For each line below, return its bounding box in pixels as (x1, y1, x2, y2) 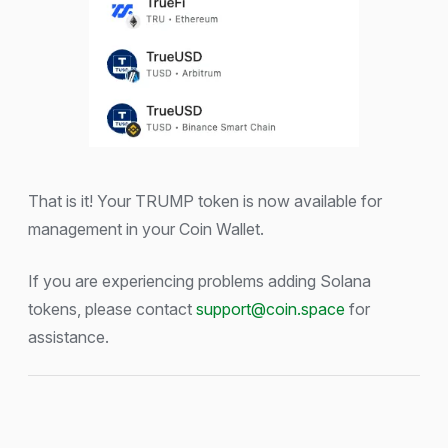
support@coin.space (196, 298, 345, 319)
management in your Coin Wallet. (28, 218, 264, 239)
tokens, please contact (28, 298, 196, 319)
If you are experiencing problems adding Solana (28, 270, 371, 291)
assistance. (28, 326, 109, 347)
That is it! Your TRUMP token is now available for (28, 190, 382, 211)
